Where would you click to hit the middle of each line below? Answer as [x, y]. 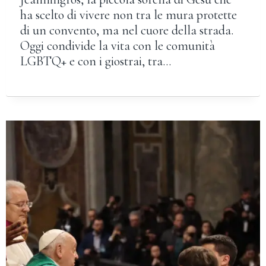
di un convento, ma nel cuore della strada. [126, 30]
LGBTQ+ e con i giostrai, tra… [95, 61]
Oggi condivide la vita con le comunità [117, 45]
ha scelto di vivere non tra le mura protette [128, 15]
